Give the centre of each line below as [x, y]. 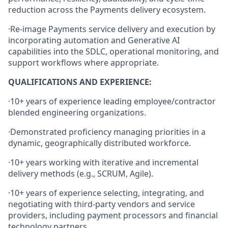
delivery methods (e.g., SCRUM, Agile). [81, 173]
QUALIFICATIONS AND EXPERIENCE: [80, 82]
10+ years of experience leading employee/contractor [113, 101]
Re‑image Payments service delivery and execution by [113, 29]
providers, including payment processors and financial [113, 215]
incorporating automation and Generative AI [94, 40]
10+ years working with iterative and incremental [104, 162]
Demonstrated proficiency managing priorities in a [108, 132]
